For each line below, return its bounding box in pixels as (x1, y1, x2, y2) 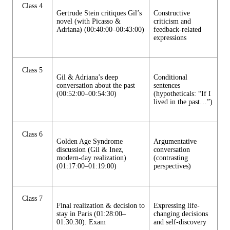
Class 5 (22, 66, 43, 74)
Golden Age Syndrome (56, 138, 123, 146)
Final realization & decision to (56, 202, 145, 210)
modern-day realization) (56, 154, 126, 162)
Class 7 (22, 195, 43, 203)
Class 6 (22, 130, 43, 139)
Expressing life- (154, 202, 200, 210)
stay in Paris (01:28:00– (56, 210, 126, 218)
